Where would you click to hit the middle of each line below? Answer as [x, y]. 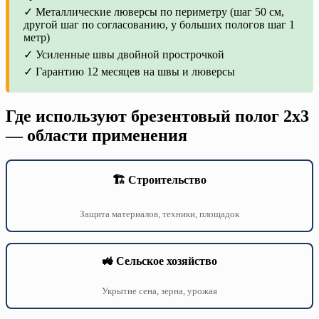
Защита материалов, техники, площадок [159, 214]
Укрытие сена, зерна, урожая [159, 291]
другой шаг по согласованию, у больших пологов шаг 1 [159, 25]
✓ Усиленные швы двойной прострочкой [124, 55]
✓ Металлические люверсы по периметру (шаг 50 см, [154, 12]
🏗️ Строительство [159, 180]
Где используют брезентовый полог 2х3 [157, 116]
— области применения [96, 136]
